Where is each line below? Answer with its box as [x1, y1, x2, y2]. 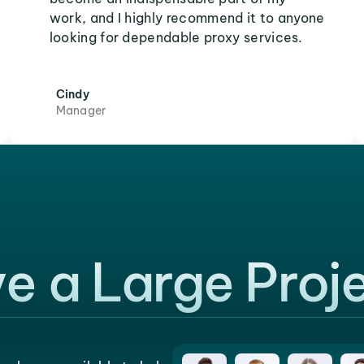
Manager [55, 103, 106, 118]
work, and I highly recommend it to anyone [49, 10, 325, 26]
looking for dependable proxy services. [49, 29, 303, 45]
